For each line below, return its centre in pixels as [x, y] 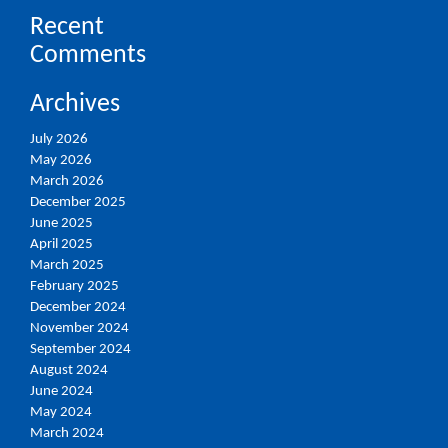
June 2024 [61, 391]
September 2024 [80, 349]
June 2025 [61, 223]
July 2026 [59, 139]
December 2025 [78, 202]
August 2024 [69, 370]
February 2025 [74, 286]
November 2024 [79, 328]
